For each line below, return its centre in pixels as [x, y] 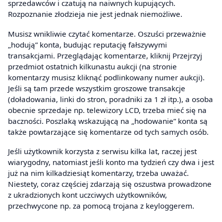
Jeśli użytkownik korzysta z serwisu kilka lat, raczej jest [102, 151]
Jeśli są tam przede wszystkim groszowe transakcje [97, 88]
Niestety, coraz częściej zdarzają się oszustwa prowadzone [110, 184]
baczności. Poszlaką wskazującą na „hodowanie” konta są [108, 121]
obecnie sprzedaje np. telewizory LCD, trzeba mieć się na [107, 110]
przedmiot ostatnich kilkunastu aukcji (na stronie [92, 66]
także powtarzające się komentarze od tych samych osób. [108, 132]
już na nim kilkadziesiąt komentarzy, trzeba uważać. [98, 173]
